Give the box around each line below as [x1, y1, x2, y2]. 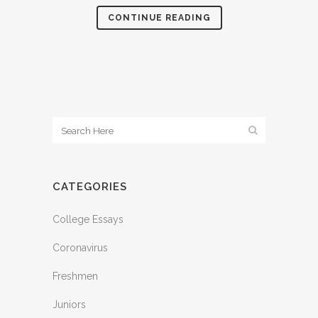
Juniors [53, 299, 86, 310]
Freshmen [53, 270, 98, 282]
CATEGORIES [53, 180, 127, 193]
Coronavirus [53, 242, 108, 253]
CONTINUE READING [107, 13, 211, 23]
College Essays [53, 214, 124, 225]
